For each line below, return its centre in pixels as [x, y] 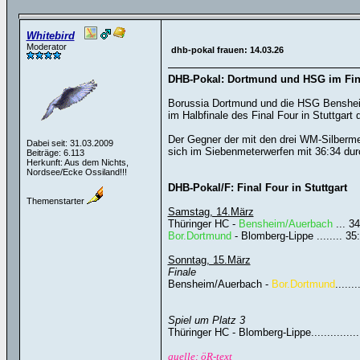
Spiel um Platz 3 [206, 320]
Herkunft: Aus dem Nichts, [77, 162]
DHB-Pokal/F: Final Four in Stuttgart [257, 188]
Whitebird [50, 36]
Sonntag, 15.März [209, 260]
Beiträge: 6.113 [55, 153]
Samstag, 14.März [211, 212]
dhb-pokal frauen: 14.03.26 [227, 50]
